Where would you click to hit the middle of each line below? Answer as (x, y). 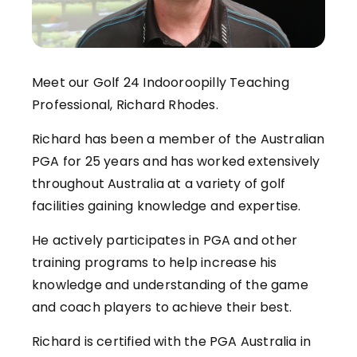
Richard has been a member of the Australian (178, 139)
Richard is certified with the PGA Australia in (172, 342)
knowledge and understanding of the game (170, 285)
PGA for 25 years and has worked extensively (176, 162)
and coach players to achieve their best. (162, 308)
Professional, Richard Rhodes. (125, 105)
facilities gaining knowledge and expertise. (167, 206)
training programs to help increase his (155, 263)
